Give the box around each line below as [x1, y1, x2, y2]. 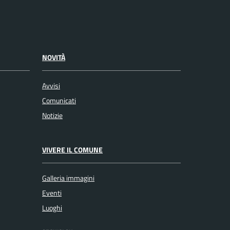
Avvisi [42, 80, 60, 92]
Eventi [42, 187, 62, 199]
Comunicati [42, 95, 76, 107]
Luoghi [42, 202, 62, 214]
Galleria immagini [42, 172, 94, 184]
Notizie [42, 110, 63, 122]
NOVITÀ [42, 51, 65, 63]
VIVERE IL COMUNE [42, 144, 103, 156]
